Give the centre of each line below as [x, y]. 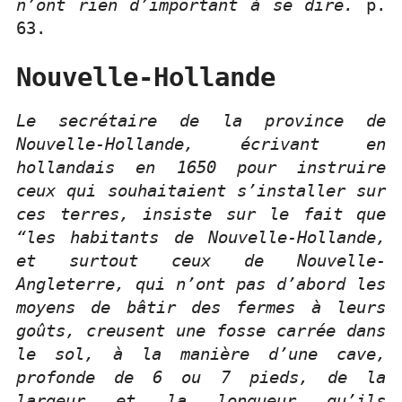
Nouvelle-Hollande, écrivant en [201, 144]
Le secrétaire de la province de [201, 120]
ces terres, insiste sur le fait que [201, 214]
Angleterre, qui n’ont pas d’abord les [201, 284]
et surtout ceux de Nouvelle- [201, 260]
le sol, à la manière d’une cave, [201, 354]
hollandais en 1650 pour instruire [201, 167]
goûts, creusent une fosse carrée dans [201, 330]
